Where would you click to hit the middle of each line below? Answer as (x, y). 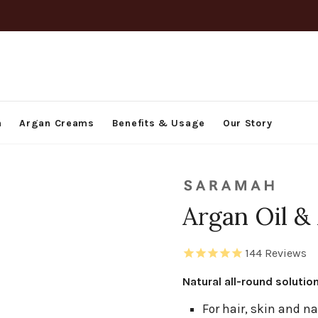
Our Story (247, 123)
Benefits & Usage (158, 123)
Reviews (285, 253)
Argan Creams (57, 123)
